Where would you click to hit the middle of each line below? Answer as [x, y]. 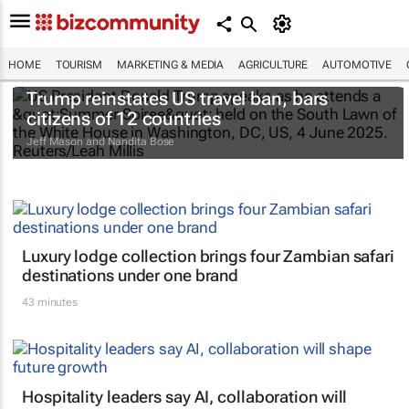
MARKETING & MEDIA [170, 65]
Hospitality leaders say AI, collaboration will [185, 396]
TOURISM [79, 65]
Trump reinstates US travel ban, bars [178, 99]
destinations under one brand [131, 276]
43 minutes [50, 303]
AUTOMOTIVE [357, 65]
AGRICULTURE [273, 65]
